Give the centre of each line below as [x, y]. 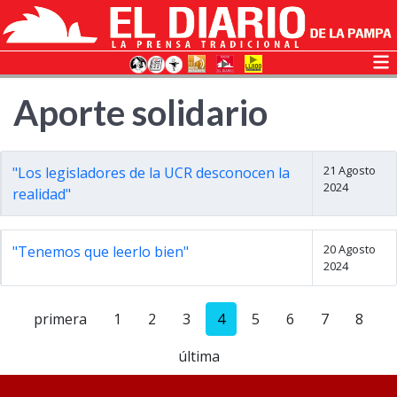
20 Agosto [350, 249]
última [198, 356]
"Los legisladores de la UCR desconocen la [151, 173]
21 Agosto [350, 170]
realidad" [42, 194]
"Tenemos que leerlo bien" [101, 252]
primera [60, 319]
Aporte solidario [140, 113]
